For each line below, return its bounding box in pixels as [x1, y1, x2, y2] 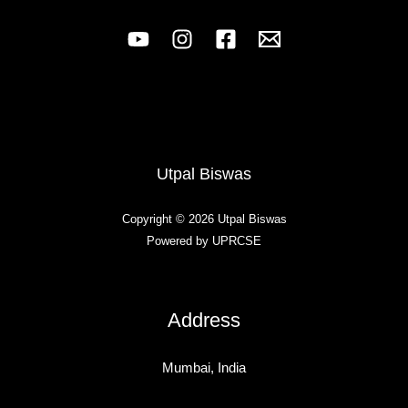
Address [168, 308, 240, 331]
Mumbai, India [162, 360, 246, 376]
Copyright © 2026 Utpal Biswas [121, 211, 287, 226]
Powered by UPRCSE [147, 233, 261, 248]
